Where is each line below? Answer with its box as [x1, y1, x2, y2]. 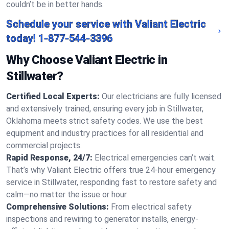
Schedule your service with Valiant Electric [6, 18, 206, 30]
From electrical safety [111, 202, 192, 212]
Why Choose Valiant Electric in [6, 53, 167, 67]
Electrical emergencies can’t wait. [95, 153, 216, 163]
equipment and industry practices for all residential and [6, 128, 203, 138]
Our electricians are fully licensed [102, 91, 221, 101]
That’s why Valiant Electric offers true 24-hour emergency [6, 165, 216, 175]
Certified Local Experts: [6, 91, 100, 101]
